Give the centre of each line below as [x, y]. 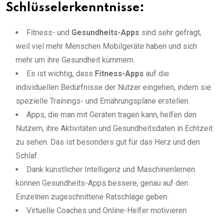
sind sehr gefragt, [170, 33]
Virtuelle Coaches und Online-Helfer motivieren [107, 211]
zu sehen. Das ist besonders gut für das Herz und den [108, 142]
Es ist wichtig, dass [61, 74]
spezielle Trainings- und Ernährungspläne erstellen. [103, 101]
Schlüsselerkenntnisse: [75, 8]
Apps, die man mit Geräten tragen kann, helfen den [111, 115]
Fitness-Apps [119, 74]
